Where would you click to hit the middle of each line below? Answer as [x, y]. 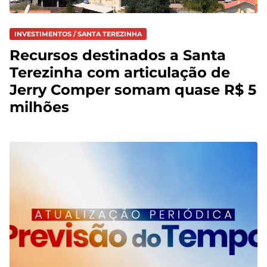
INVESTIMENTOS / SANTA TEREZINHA [78, 34]
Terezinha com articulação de [120, 73]
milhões [39, 107]
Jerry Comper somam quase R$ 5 [133, 90]
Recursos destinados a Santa [118, 55]
